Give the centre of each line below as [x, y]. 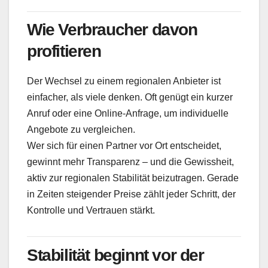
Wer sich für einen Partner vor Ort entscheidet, [124, 146]
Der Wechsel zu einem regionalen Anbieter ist [124, 81]
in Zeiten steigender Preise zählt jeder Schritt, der [131, 194]
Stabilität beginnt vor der [115, 255]
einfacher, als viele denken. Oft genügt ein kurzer [130, 98]
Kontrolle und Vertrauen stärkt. [91, 211]
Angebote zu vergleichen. [81, 130]
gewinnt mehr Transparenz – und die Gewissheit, [130, 162]
